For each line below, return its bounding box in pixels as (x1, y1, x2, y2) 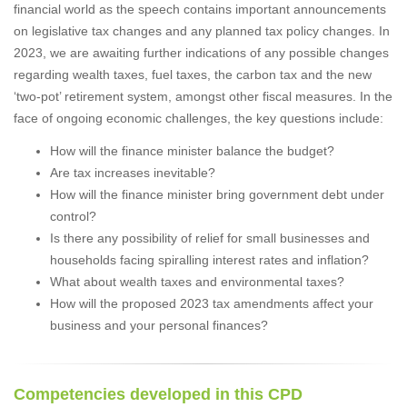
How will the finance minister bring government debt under (50, 186, 384, 202)
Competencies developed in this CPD (14, 384, 303, 403)
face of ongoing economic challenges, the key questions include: (14, 110, 383, 125)
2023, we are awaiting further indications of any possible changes (14, 45, 389, 60)
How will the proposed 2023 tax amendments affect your (50, 295, 373, 311)
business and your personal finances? (50, 317, 268, 333)
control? (50, 208, 96, 223)
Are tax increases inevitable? (50, 164, 215, 180)
